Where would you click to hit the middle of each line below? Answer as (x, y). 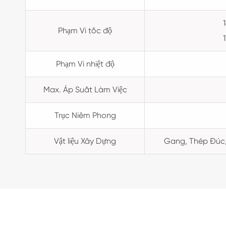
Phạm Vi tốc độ (85, 31)
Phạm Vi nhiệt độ (85, 64)
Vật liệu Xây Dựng (85, 141)
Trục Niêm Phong (85, 115)
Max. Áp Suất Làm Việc (85, 90)
